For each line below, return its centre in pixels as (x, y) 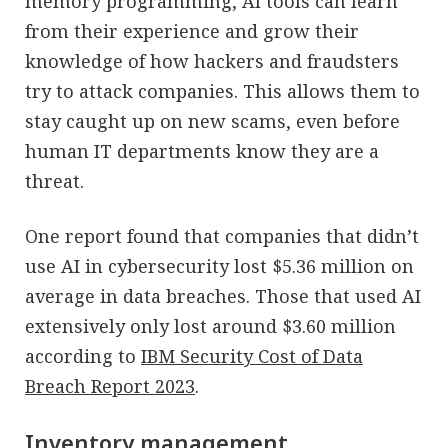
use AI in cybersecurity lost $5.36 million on (219, 265)
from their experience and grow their (192, 30)
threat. (54, 180)
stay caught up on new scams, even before (212, 120)
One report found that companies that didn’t (222, 235)
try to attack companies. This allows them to (222, 90)
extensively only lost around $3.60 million (210, 325)
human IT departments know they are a (202, 150)
